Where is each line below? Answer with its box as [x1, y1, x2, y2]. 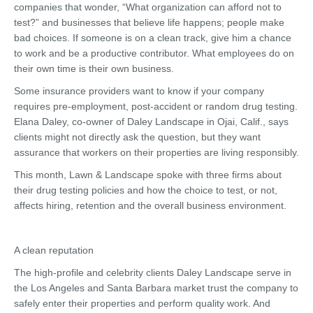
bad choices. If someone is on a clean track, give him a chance [14, 32, 291, 43]
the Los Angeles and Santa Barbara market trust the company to [14, 282, 298, 293]
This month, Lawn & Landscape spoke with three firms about [14, 169, 282, 180]
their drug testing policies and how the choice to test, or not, [14, 184, 277, 196]
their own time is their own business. [14, 63, 174, 74]
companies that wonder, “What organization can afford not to [14, 1, 282, 13]
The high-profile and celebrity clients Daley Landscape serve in [14, 267, 291, 278]
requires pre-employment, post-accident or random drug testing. [14, 101, 298, 112]
